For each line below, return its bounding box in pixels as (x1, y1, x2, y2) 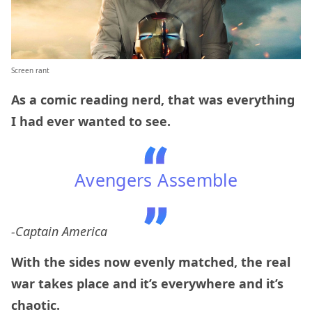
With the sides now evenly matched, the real (11, 253, 290, 271)
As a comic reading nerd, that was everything (11, 91, 295, 108)
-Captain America (11, 222, 107, 240)
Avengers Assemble (74, 167, 238, 192)
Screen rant (11, 65, 49, 75)
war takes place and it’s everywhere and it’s (11, 275, 283, 292)
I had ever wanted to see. (11, 112, 174, 130)
